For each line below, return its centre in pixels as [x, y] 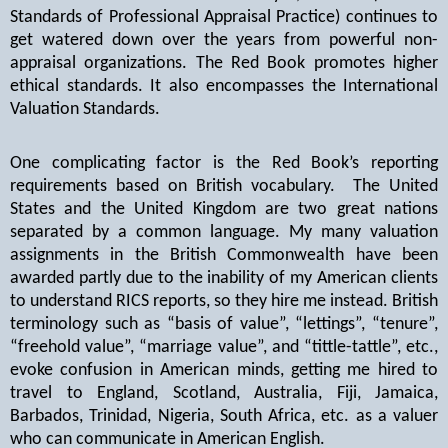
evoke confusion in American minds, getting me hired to [224, 371]
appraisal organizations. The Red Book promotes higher [224, 64]
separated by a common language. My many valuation [224, 233]
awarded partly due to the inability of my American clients [224, 279]
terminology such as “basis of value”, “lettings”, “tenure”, [224, 325]
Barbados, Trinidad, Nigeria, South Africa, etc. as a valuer [224, 417]
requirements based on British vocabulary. [172, 187]
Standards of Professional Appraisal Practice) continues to [224, 18]
